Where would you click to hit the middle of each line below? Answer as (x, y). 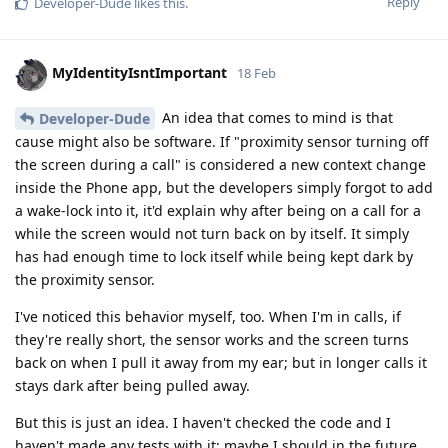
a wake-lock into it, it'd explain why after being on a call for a (218, 211)
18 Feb (256, 73)
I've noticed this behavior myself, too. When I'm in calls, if (208, 317)
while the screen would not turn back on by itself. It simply (212, 234)
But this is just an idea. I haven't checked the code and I (203, 423)
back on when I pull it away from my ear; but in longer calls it (221, 363)
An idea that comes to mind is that (275, 117)
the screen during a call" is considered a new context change (220, 165)
